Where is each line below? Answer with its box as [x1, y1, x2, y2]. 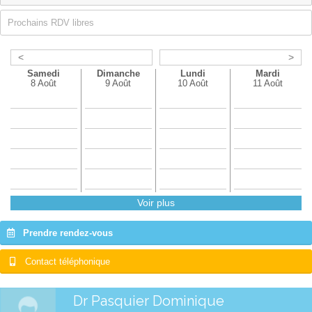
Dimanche [96, 68, 140, 79]
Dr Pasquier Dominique [73, 292, 224, 309]
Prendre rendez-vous [23, 227, 113, 238]
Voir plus [136, 196, 175, 208]
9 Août [105, 77, 132, 88]
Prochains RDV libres [8, 17, 94, 28]
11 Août [253, 77, 283, 88]
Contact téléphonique [25, 256, 110, 267]
